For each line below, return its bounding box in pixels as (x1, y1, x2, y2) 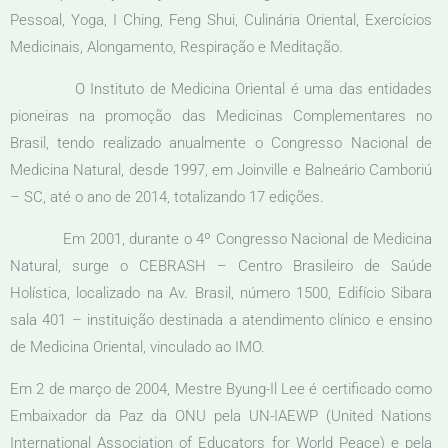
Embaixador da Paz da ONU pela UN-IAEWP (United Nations (10, 406, 432, 425)
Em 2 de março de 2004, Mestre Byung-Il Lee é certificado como (10, 379, 432, 398)
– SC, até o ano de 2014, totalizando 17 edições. (10, 187, 324, 206)
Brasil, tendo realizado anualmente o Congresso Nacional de (10, 133, 432, 152)
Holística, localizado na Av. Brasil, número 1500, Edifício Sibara (10, 283, 432, 302)
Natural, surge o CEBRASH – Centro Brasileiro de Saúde (10, 256, 432, 275)
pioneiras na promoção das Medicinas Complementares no (10, 106, 432, 125)
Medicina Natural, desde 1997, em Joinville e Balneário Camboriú (10, 160, 432, 179)
